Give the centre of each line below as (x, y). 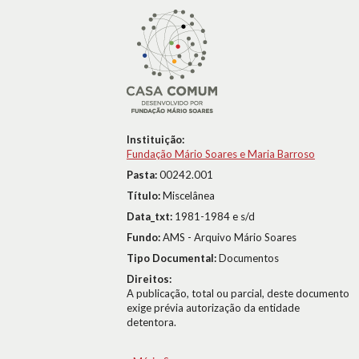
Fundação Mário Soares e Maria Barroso (221, 154)
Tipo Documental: (173, 258)
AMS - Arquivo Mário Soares (230, 237)
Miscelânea (189, 196)
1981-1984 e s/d (215, 216)
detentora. (151, 322)
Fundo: (145, 237)
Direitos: (149, 279)
